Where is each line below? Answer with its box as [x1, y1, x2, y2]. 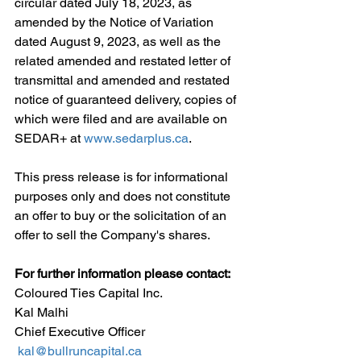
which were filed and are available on [15, 111, 230, 127]
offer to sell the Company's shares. [15, 227, 210, 243]
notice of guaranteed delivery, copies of [15, 92, 239, 107]
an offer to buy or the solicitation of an [15, 208, 230, 223]
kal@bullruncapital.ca [18, 343, 142, 359]
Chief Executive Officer [15, 324, 145, 339]
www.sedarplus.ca [84, 131, 189, 146]
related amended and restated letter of [15, 53, 234, 68]
